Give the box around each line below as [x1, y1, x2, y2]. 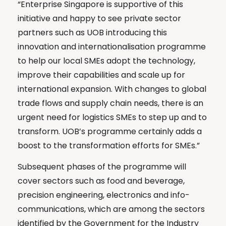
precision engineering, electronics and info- [18, 189, 190, 201]
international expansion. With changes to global [18, 83, 206, 95]
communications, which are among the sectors [18, 203, 205, 215]
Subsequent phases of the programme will [18, 160, 186, 173]
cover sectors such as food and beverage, [18, 175, 185, 187]
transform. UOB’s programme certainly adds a [18, 125, 202, 137]
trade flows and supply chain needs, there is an [18, 97, 203, 109]
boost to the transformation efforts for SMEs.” [18, 139, 200, 151]
